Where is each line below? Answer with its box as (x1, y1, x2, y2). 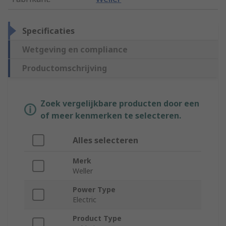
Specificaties (22, 25, 75, 37)
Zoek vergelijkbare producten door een (40, 98, 199, 109)
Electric (73, 195, 96, 205)
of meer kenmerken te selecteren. (40, 110, 181, 122)
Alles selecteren (73, 135, 138, 146)
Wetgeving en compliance (22, 44, 128, 55)
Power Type (73, 185, 116, 195)
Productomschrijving (22, 63, 107, 74)
